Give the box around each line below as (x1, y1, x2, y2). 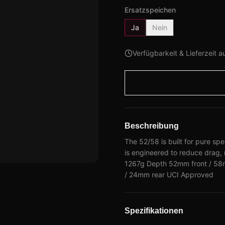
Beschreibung (125, 122, 179, 130)
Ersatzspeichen (125, 6, 176, 14)
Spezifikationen (125, 206, 183, 215)
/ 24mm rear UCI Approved (125, 170, 213, 179)
